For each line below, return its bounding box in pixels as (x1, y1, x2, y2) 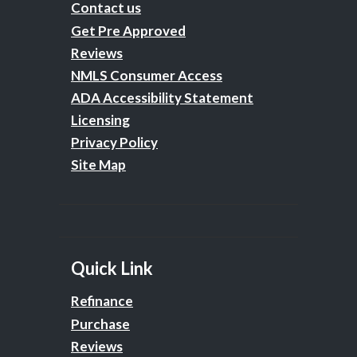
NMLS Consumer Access (71, 66, 222, 84)
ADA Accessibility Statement (71, 88, 253, 106)
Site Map (71, 155, 126, 173)
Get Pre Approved (71, 22, 186, 39)
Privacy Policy (71, 133, 158, 151)
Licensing (71, 111, 130, 128)
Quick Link (71, 257, 153, 279)
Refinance (71, 292, 133, 309)
